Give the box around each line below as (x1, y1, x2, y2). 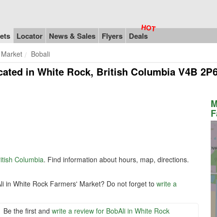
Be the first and (3, 205, 52, 216)
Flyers (102, 30, 123, 41)
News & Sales (49, 30, 95, 41)
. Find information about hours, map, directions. (44, 154, 189, 164)
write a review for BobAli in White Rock (52, 205, 170, 216)
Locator (16, 30, 43, 41)
